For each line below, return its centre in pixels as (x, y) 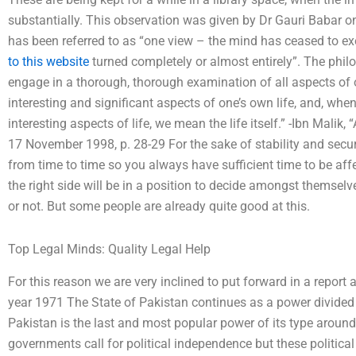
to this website (48, 61)
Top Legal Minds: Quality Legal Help (109, 249)
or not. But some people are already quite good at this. (159, 206)
